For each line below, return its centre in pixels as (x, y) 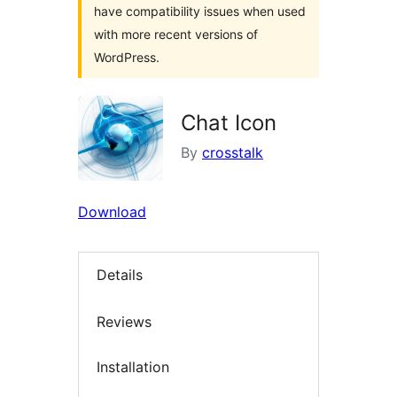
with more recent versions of (176, 34)
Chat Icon (229, 123)
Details (120, 275)
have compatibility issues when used (200, 11)
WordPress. (127, 57)
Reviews (124, 321)
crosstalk (233, 152)
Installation (133, 367)
